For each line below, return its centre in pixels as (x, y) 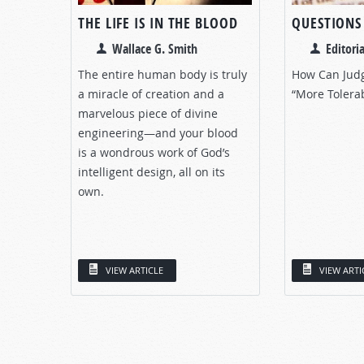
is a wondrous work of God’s (154, 152)
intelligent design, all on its (152, 171)
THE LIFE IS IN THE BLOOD (158, 23)
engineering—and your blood (158, 132)
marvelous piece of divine (148, 113)
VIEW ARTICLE (134, 270)
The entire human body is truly (162, 74)
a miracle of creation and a (151, 93)
